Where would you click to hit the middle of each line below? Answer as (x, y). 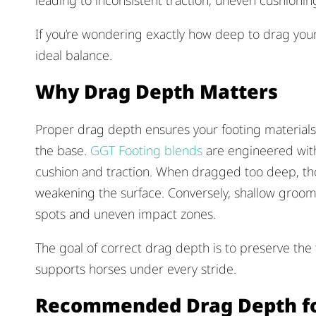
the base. (63, 150)
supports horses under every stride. (136, 268)
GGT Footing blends (146, 150)
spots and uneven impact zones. (126, 213)
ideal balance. (74, 55)
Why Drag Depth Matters (157, 92)
